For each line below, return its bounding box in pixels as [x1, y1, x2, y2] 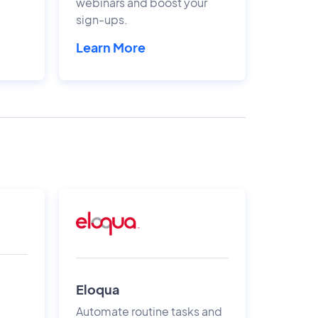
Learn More [75, 39, 146, 55]
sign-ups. [75, 12, 128, 27]
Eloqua [75, 281, 119, 297]
